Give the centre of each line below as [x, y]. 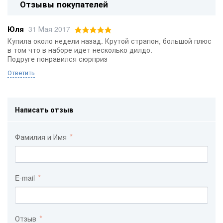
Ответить [21, 72]
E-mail [26, 177]
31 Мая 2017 [49, 29]
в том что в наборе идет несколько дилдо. [80, 50]
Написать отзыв [44, 109]
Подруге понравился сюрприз [57, 58]
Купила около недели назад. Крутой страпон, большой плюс [110, 41]
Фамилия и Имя [42, 137]
